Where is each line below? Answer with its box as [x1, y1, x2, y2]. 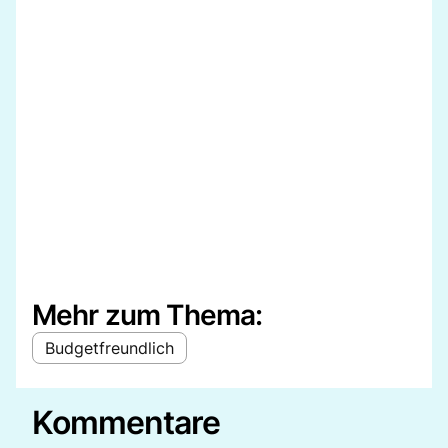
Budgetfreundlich [45, 337, 174, 358]
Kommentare [32, 402, 221, 442]
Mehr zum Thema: [32, 297, 263, 332]
